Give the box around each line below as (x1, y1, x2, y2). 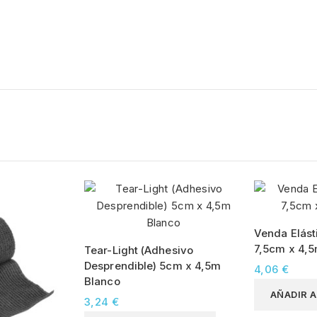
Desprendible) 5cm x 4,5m (84, 258, 221, 272)
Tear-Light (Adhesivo (84, 243, 193, 257)
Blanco (84, 274, 120, 288)
